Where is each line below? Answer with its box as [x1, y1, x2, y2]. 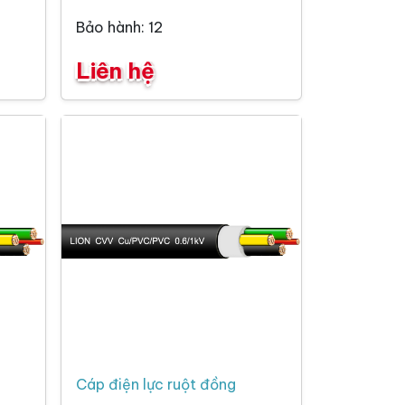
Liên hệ [76, 57, 155, 85]
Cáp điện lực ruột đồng [76, 375, 236, 394]
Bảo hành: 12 [76, 18, 163, 37]
